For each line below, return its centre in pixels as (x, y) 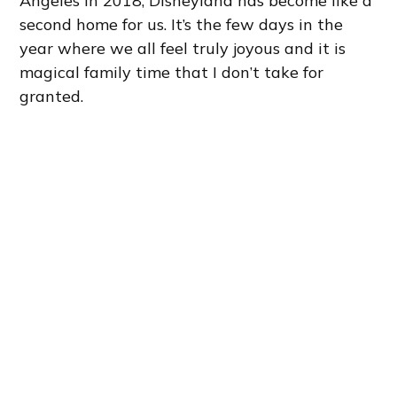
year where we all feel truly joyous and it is (183, 49)
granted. (52, 97)
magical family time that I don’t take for (172, 73)
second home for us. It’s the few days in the (182, 25)
